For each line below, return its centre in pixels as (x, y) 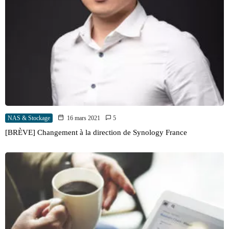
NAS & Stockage (29, 118)
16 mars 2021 (84, 118)
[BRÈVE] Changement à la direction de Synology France (96, 133)
